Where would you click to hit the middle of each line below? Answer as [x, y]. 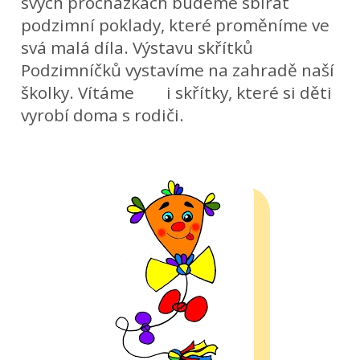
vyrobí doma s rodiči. [103, 115]
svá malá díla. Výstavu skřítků [137, 47]
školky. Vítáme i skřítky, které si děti [177, 92]
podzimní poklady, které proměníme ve [176, 25]
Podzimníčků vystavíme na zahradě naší [178, 70]
